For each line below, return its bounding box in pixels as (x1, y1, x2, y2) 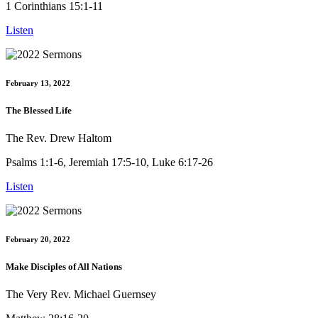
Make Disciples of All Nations (6, 261, 122, 272)
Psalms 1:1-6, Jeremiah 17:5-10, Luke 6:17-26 (6, 155, 213, 168)
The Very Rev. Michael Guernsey (6, 288, 156, 301)
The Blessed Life (6, 104, 72, 116)
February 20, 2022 (6, 234, 70, 243)
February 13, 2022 (6, 78, 70, 87)
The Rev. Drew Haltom (6, 131, 111, 144)
